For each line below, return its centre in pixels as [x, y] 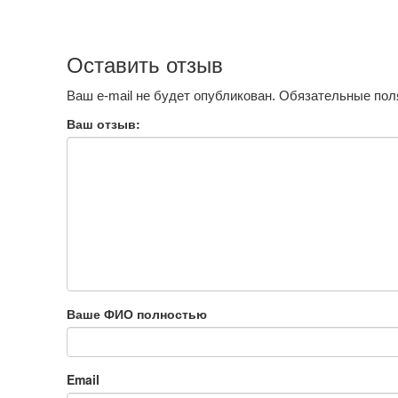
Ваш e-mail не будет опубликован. [171, 96]
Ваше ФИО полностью [136, 314]
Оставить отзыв [144, 65]
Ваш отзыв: [103, 123]
